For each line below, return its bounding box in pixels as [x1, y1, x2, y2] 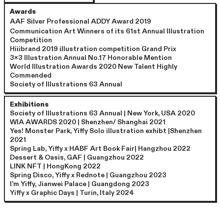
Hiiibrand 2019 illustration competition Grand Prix [10, 44, 177, 54]
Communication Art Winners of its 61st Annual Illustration [10, 27, 205, 36]
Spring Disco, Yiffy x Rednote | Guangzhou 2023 [10, 170, 167, 180]
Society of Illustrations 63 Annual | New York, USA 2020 [10, 109, 195, 118]
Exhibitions [10, 100, 49, 109]
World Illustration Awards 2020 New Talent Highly [10, 62, 178, 71]
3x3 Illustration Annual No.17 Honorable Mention [10, 53, 172, 62]
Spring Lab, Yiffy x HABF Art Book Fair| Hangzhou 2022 [10, 144, 191, 153]
